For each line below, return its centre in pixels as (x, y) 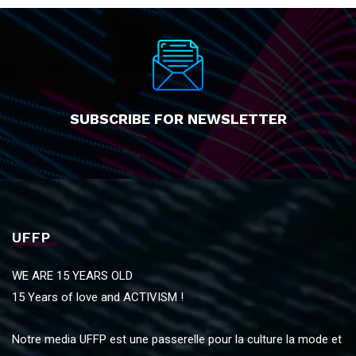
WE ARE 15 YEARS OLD (72, 275)
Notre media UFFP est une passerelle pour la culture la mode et (177, 339)
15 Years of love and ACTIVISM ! (98, 297)
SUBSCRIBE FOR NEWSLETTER (178, 118)
